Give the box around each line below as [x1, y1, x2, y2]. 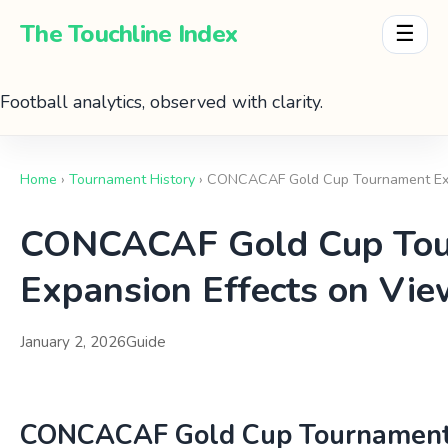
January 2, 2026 [20, 331, 126, 352]
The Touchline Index [20, 18, 238, 51]
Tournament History [69, 169, 195, 189]
